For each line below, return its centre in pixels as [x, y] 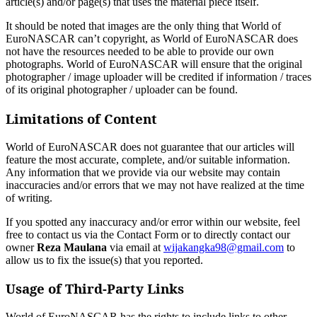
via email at [135, 247]
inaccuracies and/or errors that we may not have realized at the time [155, 185]
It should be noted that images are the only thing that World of [143, 26]
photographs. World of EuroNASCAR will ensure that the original [154, 64]
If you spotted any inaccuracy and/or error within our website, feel [153, 221]
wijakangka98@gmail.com [224, 247]
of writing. [29, 197]
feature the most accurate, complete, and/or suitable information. [148, 159]
